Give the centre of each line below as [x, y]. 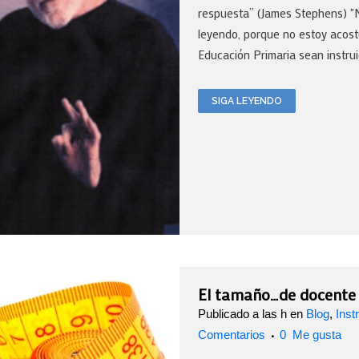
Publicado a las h [242, 313]
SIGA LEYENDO [247, 101]
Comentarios [232, 334]
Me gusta [315, 334]
